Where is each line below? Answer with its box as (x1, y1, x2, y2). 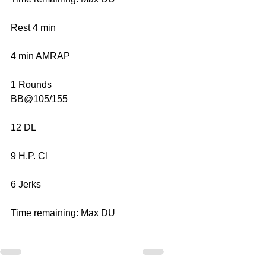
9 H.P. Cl (11, 150, 47, 161)
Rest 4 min (11, 22, 56, 33)
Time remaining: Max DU (11, 207, 115, 218)
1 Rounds (11, 79, 52, 90)
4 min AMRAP (11, 50, 70, 61)
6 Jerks (11, 179, 41, 189)
